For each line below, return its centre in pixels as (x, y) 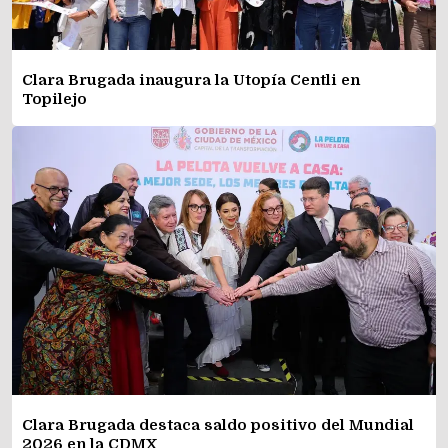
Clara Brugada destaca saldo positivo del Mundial (218, 424)
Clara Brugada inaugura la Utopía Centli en (191, 80)
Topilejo (54, 99)
